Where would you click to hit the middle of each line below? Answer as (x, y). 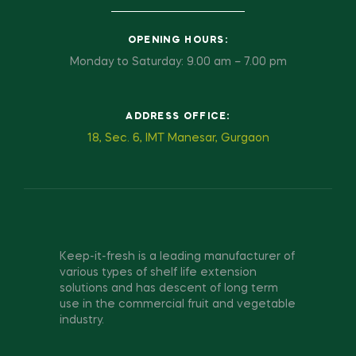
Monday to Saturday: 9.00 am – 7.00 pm (178, 62)
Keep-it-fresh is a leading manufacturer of (177, 257)
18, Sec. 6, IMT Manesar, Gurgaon (178, 139)
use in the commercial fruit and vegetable (178, 305)
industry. (82, 321)
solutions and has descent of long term (169, 289)
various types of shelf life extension (158, 273)
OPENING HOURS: (178, 41)
